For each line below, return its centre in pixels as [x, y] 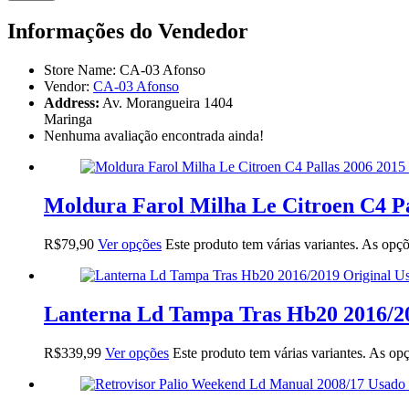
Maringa [68, 120]
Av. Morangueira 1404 [168, 103]
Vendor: [68, 87]
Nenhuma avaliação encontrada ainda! [154, 136]
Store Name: [80, 70]
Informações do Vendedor [128, 31]
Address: [72, 103]
